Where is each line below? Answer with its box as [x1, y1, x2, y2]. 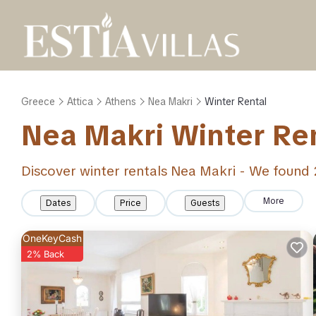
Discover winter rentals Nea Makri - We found [21, 162, 313, 180]
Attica [67, 95, 93, 108]
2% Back [27, 248, 64, 260]
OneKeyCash [23, 232, 82, 244]
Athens [105, 95, 136, 108]
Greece [21, 95, 55, 108]
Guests [190, 197, 219, 209]
